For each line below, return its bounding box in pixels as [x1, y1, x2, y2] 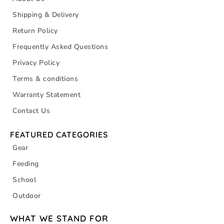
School [12, 174, 36, 184]
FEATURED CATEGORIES [10, 129, 108, 139]
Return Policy [12, 25, 58, 35]
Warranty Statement [12, 89, 80, 99]
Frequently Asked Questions [12, 41, 108, 51]
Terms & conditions [12, 73, 78, 83]
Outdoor [12, 190, 41, 200]
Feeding [12, 158, 39, 168]
